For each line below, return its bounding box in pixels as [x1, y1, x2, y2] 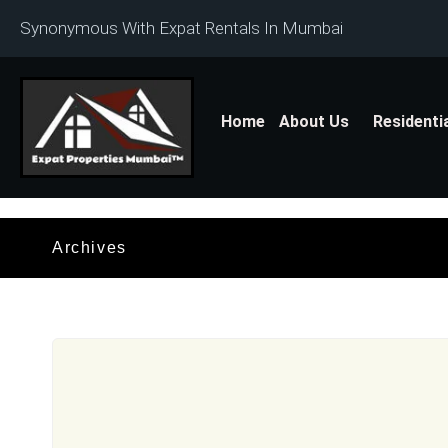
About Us [279, 112, 350, 131]
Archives [52, 239, 127, 257]
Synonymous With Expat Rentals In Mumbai [20, 18, 343, 38]
